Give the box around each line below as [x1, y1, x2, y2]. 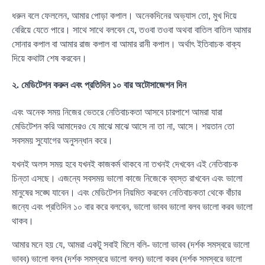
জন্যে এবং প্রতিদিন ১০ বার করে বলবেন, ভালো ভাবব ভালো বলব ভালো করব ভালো [12, 201, 253, 212]
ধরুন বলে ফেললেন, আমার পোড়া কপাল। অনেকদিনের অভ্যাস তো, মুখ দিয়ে [12, 10, 237, 21]
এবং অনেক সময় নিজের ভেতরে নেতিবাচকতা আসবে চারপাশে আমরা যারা [12, 106, 222, 117]
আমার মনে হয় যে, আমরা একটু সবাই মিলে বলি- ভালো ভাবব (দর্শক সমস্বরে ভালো [12, 239, 250, 250]
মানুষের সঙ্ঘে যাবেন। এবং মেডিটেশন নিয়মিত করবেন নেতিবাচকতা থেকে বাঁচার [12, 187, 241, 198]
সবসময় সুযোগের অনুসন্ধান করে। [12, 135, 113, 146]
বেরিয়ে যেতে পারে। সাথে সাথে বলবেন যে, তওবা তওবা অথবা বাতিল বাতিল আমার [12, 24, 251, 35]
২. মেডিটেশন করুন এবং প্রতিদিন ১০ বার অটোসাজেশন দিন [12, 80, 186, 91]
